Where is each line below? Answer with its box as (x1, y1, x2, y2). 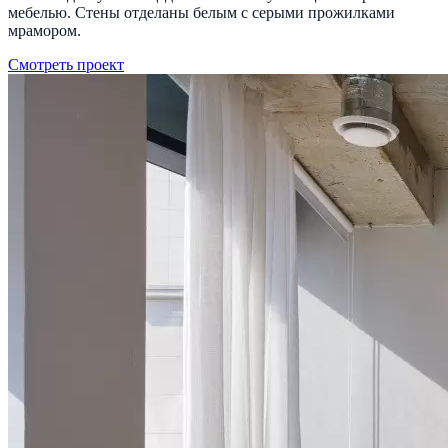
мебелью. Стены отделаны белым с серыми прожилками (8, 3, 395, 21)
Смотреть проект (8, 55, 124, 73)
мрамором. (8, 21, 81, 39)
